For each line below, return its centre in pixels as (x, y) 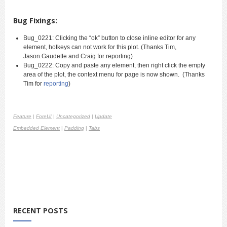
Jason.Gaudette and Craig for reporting (77, 56)
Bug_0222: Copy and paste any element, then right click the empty (114, 66)
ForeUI (44, 117)
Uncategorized (73, 117)
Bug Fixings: (35, 21)
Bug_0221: (39, 38)
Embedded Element (36, 128)
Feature (22, 117)
